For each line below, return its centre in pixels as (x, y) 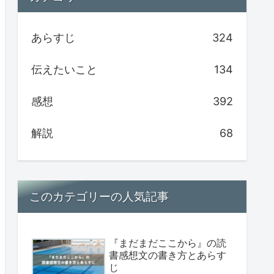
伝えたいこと (64, 70)
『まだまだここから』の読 (168, 243)
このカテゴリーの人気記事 (99, 197)
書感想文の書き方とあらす (168, 255)
